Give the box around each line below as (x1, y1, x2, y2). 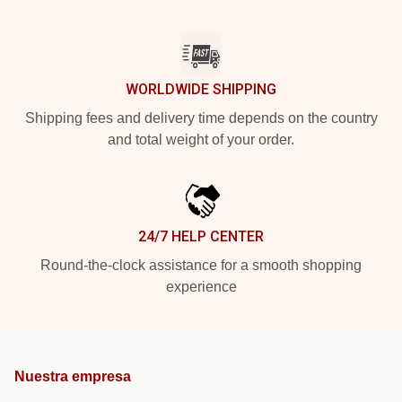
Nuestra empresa (14, 368, 131, 384)
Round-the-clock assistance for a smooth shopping (40, 257, 362, 273)
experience (165, 278, 237, 294)
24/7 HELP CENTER (138, 227, 264, 245)
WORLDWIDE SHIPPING (126, 80, 276, 98)
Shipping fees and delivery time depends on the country (24, 109, 378, 126)
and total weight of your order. (108, 131, 294, 147)
